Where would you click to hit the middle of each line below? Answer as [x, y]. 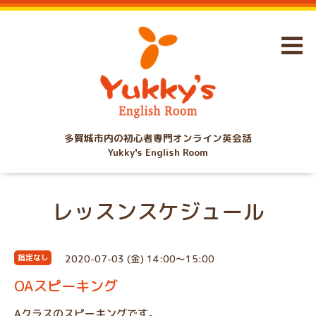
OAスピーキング [66, 286]
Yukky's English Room [158, 152]
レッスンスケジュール [158, 211]
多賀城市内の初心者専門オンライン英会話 [158, 138]
